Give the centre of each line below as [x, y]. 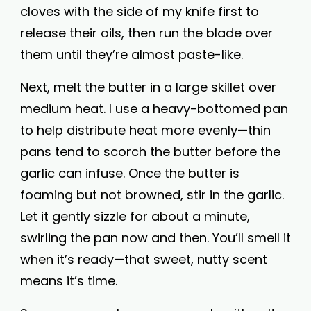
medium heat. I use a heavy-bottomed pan [154, 109]
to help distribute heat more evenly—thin [145, 130]
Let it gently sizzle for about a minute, [135, 216]
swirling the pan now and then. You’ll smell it [155, 238]
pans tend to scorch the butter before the [150, 152]
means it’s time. [69, 281]
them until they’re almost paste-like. [132, 54]
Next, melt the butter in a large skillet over [148, 87]
